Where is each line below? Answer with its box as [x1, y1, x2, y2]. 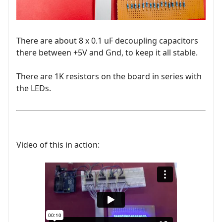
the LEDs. [16, 83, 51, 94]
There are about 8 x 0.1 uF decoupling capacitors [16, 35, 198, 47]
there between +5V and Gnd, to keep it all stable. [16, 47, 198, 58]
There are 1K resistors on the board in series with [16, 71, 202, 82]
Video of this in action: [16, 139, 100, 151]
